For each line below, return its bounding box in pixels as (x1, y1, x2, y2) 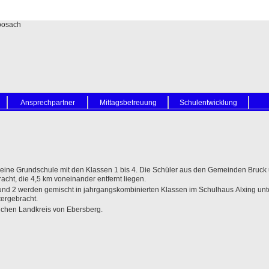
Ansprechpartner (20, 98, 75, 107)
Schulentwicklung (180, 98, 237, 107)
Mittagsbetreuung (99, 98, 157, 107)
